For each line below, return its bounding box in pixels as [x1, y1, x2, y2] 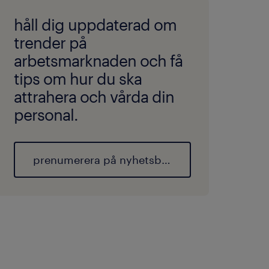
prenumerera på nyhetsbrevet [161, 153, 171, 166]
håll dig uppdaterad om [13, 15, 177, 34]
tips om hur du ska [13, 69, 142, 88]
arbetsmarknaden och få [13, 51, 183, 70]
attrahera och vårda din [13, 87, 174, 106]
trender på [13, 33, 86, 52]
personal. [13, 105, 78, 124]
